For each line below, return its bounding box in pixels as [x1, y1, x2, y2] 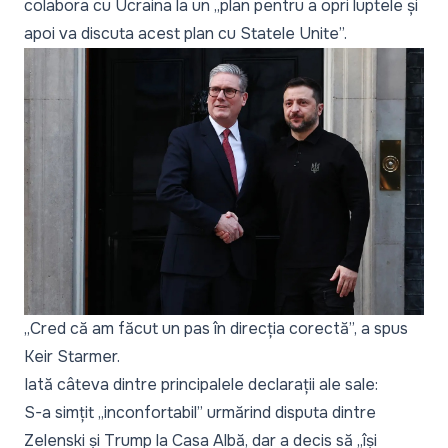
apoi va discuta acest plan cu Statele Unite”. [24, 23, 347, 44]
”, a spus [349, 317, 408, 339]
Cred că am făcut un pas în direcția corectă [30, 317, 349, 339]
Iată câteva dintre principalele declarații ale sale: [24, 373, 378, 395]
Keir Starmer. [24, 345, 120, 367]
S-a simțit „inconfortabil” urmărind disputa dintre [24, 401, 376, 423]
